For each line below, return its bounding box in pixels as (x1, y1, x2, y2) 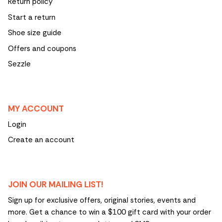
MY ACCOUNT (8, 103, 64, 114)
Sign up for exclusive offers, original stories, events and (8, 195, 196, 205)
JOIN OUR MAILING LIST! (8, 178, 103, 190)
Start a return (8, 12, 55, 22)
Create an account (8, 135, 74, 145)
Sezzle (8, 59, 31, 69)
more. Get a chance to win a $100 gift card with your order (8, 207, 211, 217)
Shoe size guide (8, 28, 61, 38)
